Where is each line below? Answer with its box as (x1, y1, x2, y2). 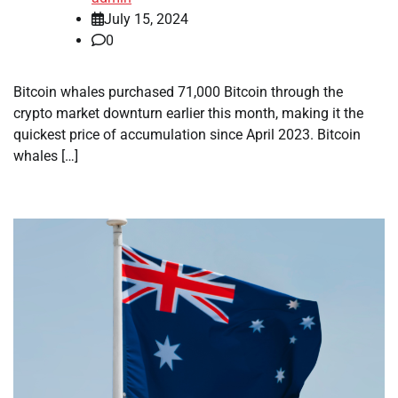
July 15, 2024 (104, 11, 188, 28)
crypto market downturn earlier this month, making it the (13, 105, 363, 123)
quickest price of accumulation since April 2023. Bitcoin (13, 126, 361, 144)
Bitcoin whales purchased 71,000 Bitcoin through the (13, 84, 343, 101)
